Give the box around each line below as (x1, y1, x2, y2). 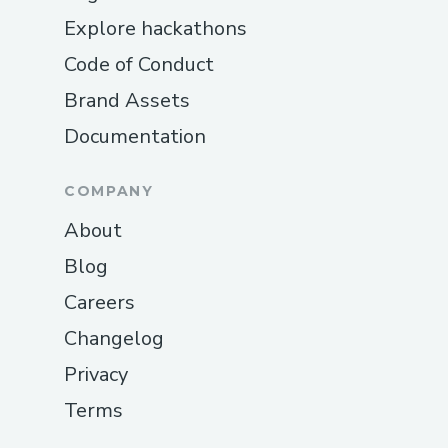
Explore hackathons (64, 14, 247, 42)
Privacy (64, 360, 128, 388)
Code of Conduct (64, 50, 214, 78)
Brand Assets (64, 86, 190, 114)
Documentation (64, 122, 206, 150)
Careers (64, 288, 135, 316)
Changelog (64, 324, 164, 352)
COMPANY (64, 181, 154, 200)
